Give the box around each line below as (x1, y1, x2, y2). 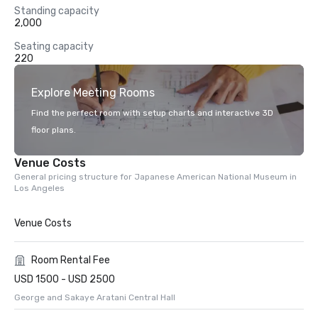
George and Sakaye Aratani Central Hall (14, 292, 175, 302)
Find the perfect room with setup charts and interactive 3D (31, 108, 273, 118)
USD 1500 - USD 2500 (14, 273, 115, 285)
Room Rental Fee (31, 254, 110, 266)
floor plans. (31, 125, 76, 135)
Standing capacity (14, 5, 99, 17)
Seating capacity (14, 40, 94, 53)
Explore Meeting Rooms (31, 86, 155, 99)
